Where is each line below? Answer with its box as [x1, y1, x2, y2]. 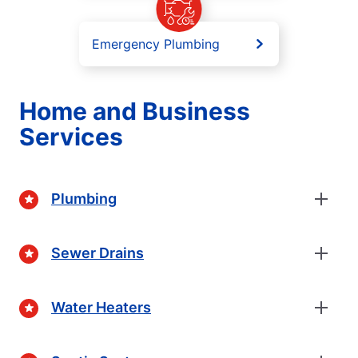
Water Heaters [51, 299, 151, 316]
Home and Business [19, 96, 250, 125]
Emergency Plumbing [92, 35, 220, 52]
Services [19, 121, 123, 151]
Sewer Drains [51, 245, 144, 262]
